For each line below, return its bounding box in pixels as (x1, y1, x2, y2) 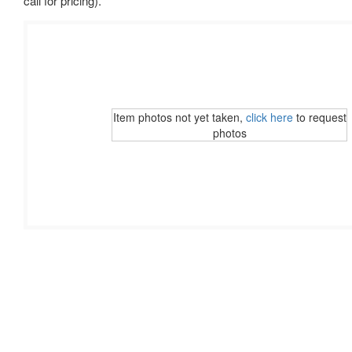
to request (292, 109, 346, 125)
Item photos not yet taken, (112, 109, 246, 125)
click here (245, 109, 293, 125)
